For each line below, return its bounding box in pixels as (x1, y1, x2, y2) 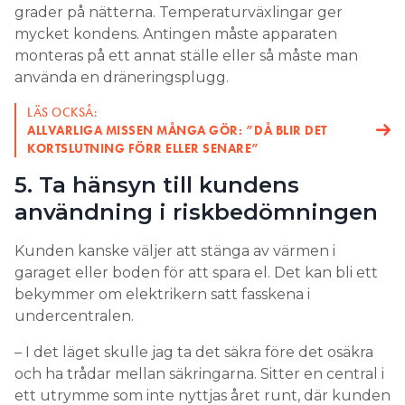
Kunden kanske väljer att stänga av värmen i (14, 241, 335, 259)
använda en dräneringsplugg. (14, 68, 232, 86)
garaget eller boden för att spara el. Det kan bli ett (14, 263, 378, 281)
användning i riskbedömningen (14, 198, 378, 225)
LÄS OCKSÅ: (27, 103, 98, 120)
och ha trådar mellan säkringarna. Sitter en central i (14, 364, 384, 382)
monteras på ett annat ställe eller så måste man (14, 46, 358, 64)
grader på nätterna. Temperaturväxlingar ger (14, 3, 343, 21)
